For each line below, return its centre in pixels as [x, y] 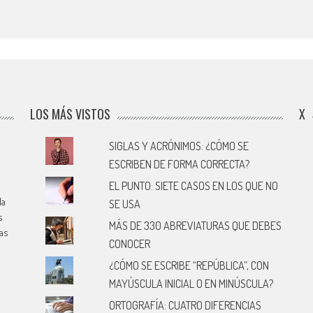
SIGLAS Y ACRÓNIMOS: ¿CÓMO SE [179, 146]
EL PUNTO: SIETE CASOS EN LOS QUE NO [193, 185]
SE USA [124, 204]
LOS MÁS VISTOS [71, 114]
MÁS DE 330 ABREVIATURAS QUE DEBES [195, 225]
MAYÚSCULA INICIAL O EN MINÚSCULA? [191, 283]
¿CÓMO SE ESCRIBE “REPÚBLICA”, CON [189, 265]
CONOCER [129, 243]
